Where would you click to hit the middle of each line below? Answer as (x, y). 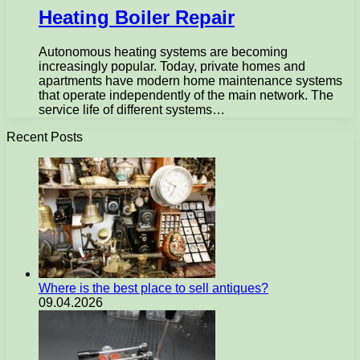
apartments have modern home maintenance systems (190, 80)
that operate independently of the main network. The (186, 95)
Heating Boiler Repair (137, 17)
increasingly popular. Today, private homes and (172, 66)
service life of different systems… (132, 109)
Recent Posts (45, 137)
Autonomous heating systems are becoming (163, 51)
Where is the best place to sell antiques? (153, 288)
